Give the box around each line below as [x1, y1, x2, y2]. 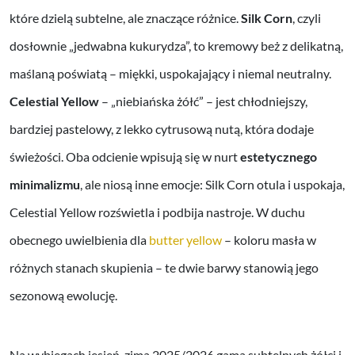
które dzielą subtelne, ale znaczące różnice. [10, 10, 241, 26]
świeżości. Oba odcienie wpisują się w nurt [10, 149, 240, 165]
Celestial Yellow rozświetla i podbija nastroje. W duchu [10, 204, 305, 220]
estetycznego [240, 149, 317, 165]
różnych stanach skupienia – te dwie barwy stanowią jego [10, 260, 319, 276]
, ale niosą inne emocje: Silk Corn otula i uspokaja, [80, 177, 345, 193]
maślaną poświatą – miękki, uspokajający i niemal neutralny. [10, 66, 331, 82]
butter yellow [149, 232, 222, 248]
